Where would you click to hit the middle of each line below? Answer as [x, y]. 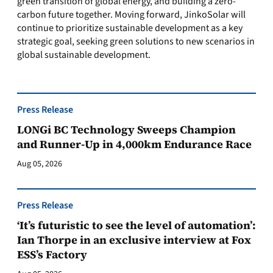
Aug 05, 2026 [40, 164]
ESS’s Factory [53, 254]
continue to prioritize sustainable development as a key [130, 28]
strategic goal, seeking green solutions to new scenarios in [136, 41]
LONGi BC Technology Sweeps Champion [126, 129]
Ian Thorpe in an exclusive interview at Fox [134, 240]
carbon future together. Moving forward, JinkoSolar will [131, 15]
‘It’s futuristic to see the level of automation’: [136, 225]
